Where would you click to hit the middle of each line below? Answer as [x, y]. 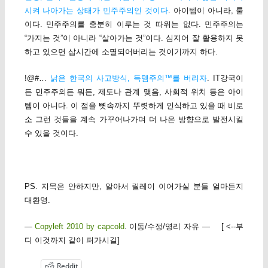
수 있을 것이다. [51, 133]
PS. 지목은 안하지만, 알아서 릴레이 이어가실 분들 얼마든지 [134, 186]
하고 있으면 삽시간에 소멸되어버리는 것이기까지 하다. [121, 52]
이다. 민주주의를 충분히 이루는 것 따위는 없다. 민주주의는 [134, 25]
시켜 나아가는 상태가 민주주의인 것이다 [96, 11]
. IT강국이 [226, 78]
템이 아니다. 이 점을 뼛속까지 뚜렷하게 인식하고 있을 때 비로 [134, 106]
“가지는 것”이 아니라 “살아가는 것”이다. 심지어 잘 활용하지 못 [134, 38]
